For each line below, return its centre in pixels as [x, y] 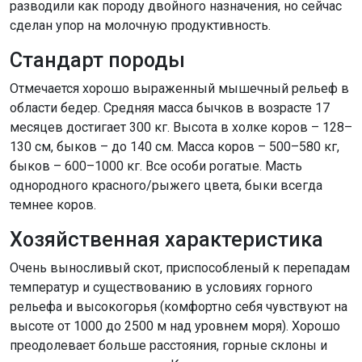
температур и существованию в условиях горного [161, 287]
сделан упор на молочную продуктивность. [140, 25]
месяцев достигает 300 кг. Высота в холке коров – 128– [181, 127]
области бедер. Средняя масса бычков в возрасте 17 [170, 107]
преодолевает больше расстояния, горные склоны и [168, 345]
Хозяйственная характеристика [166, 239]
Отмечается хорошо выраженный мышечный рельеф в [179, 88]
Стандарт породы [97, 60]
